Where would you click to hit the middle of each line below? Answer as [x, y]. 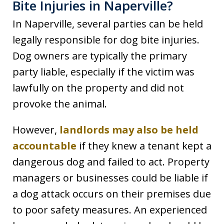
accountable [44, 146]
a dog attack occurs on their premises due [112, 194]
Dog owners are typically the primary [100, 56]
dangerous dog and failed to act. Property [111, 162]
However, [36, 130]
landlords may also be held [129, 130]
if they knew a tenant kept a [144, 146]
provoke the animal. [60, 104]
